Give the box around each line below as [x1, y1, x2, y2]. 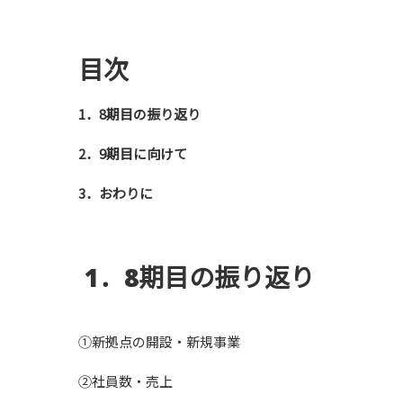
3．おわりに [78, 183, 153, 202]
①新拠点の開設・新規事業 [78, 331, 240, 351]
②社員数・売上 [78, 371, 173, 390]
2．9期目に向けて [78, 143, 187, 163]
